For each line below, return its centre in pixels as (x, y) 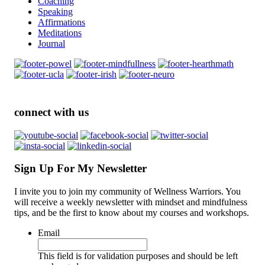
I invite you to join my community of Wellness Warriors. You (127, 191)
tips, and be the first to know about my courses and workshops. (132, 212)
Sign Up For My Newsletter (80, 169)
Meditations (60, 33)
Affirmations (62, 22)
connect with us (51, 112)
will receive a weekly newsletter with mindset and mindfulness (131, 202)
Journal (51, 44)
